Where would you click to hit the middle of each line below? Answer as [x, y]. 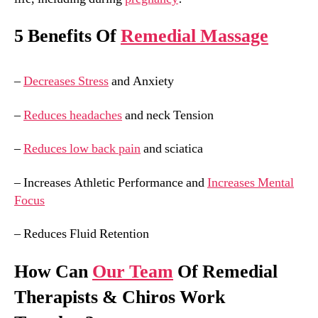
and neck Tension [168, 115]
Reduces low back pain [82, 149]
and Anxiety [141, 82]
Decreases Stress [66, 82]
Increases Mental [251, 182]
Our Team [133, 272]
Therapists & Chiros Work [120, 297]
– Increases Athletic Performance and [111, 182]
